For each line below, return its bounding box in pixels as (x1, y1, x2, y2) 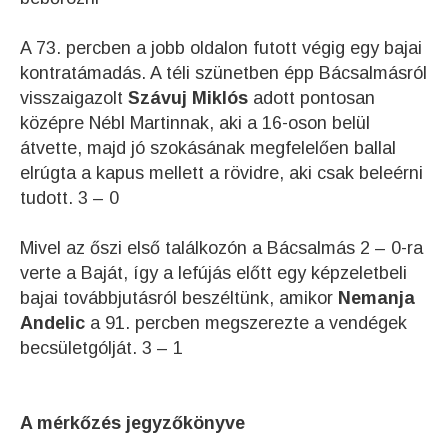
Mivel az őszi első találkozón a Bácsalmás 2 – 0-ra (20, 237, 423, 258)
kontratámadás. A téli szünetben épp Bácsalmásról (20, 62, 427, 83)
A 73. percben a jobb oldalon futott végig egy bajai (20, 37, 422, 58)
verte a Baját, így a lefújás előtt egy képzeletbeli (20, 262, 407, 283)
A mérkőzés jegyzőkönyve (20, 412, 245, 433)
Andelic (20, 312, 85, 333)
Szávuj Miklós (123, 87, 248, 108)
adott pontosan (248, 87, 375, 108)
